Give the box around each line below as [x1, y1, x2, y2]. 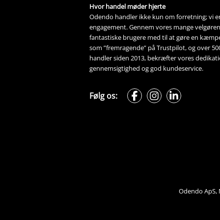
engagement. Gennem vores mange [89, 22, 195, 31]
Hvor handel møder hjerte [89, 1, 165, 11]
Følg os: [89, 90, 117, 101]
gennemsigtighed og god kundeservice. [89, 63, 203, 73]
